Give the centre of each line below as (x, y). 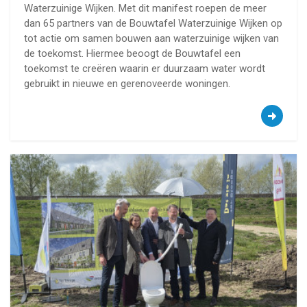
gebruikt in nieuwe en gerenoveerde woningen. (127, 84)
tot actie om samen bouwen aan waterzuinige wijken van (151, 39)
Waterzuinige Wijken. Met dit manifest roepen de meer (145, 9)
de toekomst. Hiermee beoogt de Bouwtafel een (132, 54)
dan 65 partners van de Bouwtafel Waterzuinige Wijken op (153, 24)
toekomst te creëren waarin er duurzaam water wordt (145, 69)
